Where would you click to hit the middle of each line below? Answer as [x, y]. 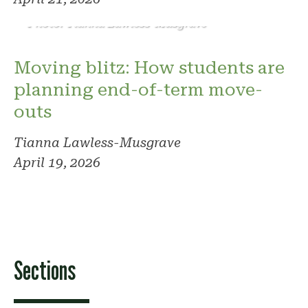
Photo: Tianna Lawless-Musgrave [117, 23]
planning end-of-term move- [138, 89]
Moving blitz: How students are [149, 67]
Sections [45, 270]
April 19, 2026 [57, 162]
